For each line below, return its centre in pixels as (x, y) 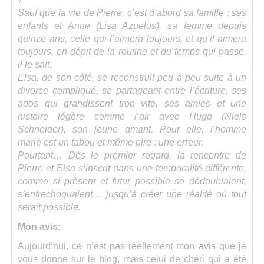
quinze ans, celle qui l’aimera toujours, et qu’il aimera (132, 38)
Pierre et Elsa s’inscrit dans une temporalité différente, (132, 168)
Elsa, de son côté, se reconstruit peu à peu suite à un (132, 77)
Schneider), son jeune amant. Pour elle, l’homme (132, 129)
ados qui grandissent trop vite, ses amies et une (132, 103)
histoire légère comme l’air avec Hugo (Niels (132, 116)
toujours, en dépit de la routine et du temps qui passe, (132, 51)
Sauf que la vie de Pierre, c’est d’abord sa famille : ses (132, 12)
